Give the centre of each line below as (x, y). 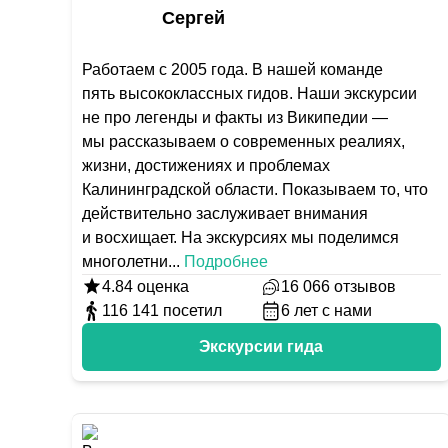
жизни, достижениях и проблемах (206, 165)
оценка (161, 286)
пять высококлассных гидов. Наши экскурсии (249, 93)
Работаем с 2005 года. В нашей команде (232, 69)
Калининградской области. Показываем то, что (255, 189)
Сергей (193, 18)
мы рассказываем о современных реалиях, (243, 141)
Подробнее (226, 261)
